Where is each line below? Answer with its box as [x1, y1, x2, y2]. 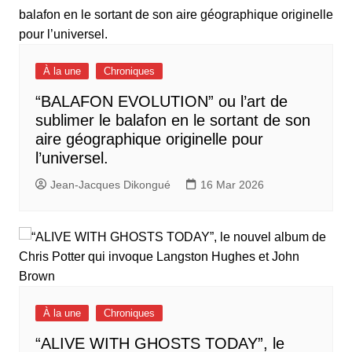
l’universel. [35, 149, 108, 167]
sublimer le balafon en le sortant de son [35, 112, 310, 130]
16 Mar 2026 [200, 178, 264, 192]
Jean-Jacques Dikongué [49, 178, 170, 192]
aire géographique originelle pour [35, 130, 263, 148]
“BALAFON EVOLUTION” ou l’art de [35, 93, 288, 111]
